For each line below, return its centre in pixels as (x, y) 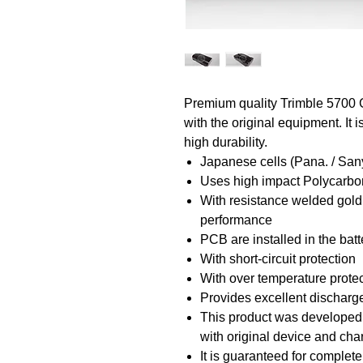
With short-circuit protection (278, 259)
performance (236, 220)
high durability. (226, 142)
